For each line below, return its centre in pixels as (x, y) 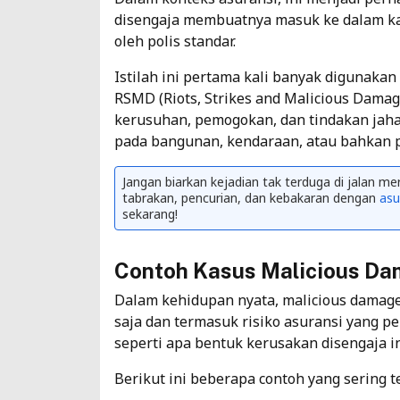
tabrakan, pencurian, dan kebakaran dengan (251, 197)
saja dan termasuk (178, 321)
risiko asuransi (292, 321)
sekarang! (150, 213)
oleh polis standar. (175, 41)
